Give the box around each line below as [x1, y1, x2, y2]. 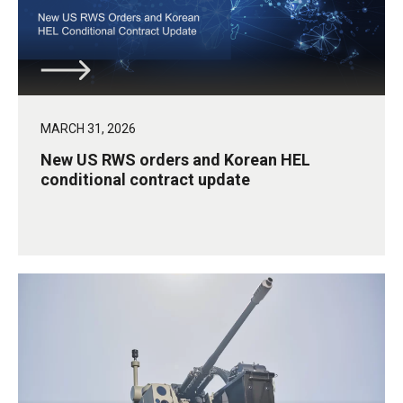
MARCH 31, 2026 [40, 121, 136, 137]
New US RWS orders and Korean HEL [40, 150, 310, 170]
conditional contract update [40, 170, 250, 190]
